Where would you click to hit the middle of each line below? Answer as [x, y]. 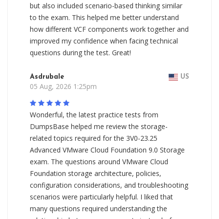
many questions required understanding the [99, 208]
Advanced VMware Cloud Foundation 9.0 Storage [107, 150]
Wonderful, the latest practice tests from [94, 115]
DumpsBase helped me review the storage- [99, 126]
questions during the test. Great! [80, 53]
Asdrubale [47, 77]
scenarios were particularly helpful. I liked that [101, 197]
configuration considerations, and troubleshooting [109, 185]
